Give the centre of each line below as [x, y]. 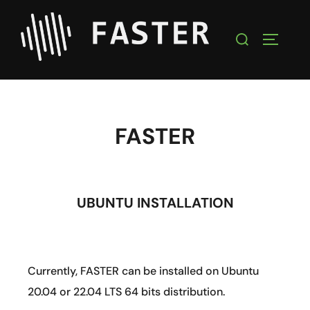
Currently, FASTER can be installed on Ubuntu [143, 271]
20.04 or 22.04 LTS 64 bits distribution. [126, 291]
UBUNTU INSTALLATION [155, 202]
